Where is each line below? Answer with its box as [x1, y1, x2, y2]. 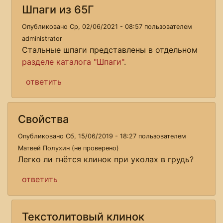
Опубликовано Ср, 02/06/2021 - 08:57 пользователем [22, 22, 192, 30]
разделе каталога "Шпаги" [22, 56, 124, 67]
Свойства [18, 112, 69, 125]
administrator [22, 34, 62, 42]
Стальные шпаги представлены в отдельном [22, 44, 198, 55]
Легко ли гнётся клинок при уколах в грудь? [18, 154, 194, 164]
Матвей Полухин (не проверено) [18, 144, 119, 152]
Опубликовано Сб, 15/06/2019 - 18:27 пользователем [18, 132, 186, 140]
